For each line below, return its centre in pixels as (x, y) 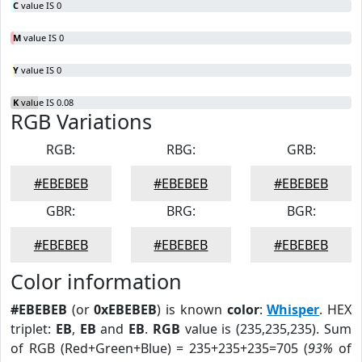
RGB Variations (81, 121)
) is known (192, 309)
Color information (96, 281)
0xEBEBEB (126, 309)
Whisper (293, 309)
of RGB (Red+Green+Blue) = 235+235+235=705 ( (160, 348)
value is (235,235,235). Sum (266, 329)
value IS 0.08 (46, 102)
